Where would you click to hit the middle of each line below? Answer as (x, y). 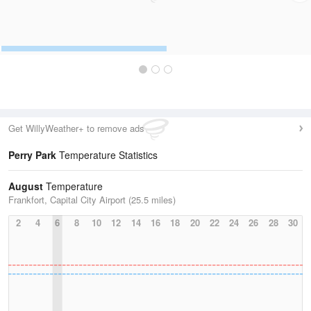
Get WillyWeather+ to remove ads (76, 128)
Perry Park (32, 155)
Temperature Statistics (107, 155)
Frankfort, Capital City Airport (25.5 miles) (92, 200)
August (26, 186)
